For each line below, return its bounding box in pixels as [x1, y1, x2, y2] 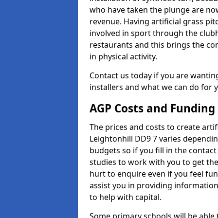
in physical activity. [90, 51, 157, 62]
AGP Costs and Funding [90, 101, 215, 116]
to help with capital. [90, 192, 162, 202]
